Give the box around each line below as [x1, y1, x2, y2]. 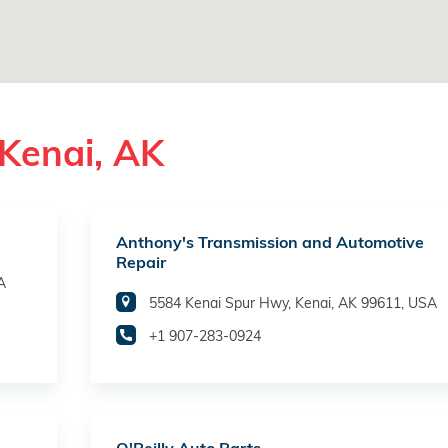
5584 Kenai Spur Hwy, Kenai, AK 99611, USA [149, 294, 437, 313]
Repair [116, 252, 166, 273]
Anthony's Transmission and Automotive [116, 232, 424, 253]
